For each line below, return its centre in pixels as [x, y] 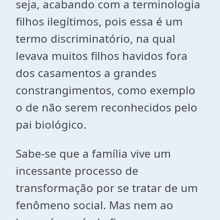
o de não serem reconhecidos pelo [107, 107]
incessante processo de [77, 171]
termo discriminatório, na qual [96, 39]
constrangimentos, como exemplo [106, 90]
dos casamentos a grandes [86, 73]
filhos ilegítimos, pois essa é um [99, 21]
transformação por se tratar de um [107, 188]
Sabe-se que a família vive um [93, 153]
